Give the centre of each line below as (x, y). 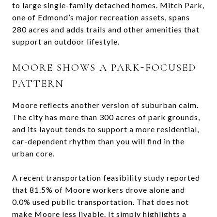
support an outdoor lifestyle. (66, 41)
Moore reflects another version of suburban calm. (105, 105)
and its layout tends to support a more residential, (106, 129)
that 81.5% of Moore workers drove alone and (99, 189)
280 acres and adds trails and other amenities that (106, 29)
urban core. (33, 153)
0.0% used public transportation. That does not (101, 201)
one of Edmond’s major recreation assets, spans (101, 17)
